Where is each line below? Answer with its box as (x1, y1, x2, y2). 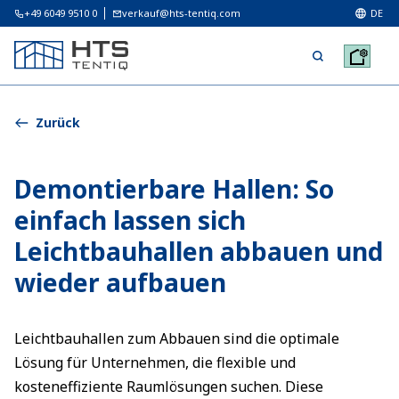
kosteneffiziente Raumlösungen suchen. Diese (14, 377, 323, 396)
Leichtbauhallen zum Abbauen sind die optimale (14, 329, 339, 348)
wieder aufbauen (14, 265, 226, 299)
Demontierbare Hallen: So (14, 172, 334, 206)
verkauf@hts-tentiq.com (122, 6, 240, 20)
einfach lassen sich (14, 203, 246, 237)
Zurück (36, 114, 80, 131)
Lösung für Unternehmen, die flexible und (14, 353, 296, 372)
